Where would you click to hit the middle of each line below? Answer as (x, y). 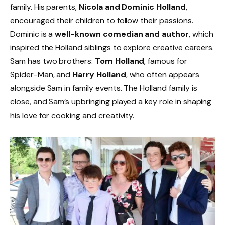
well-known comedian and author (122, 34)
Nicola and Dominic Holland (132, 7)
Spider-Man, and (41, 75)
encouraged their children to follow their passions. (102, 21)
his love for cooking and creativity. (72, 116)
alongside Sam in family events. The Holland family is (104, 88)
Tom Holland (120, 61)
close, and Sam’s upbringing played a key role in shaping (111, 102)
